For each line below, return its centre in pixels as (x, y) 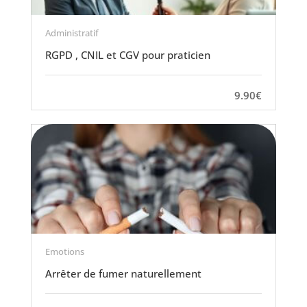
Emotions (64, 251)
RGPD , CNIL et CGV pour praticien (127, 55)
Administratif (72, 33)
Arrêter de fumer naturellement (123, 273)
